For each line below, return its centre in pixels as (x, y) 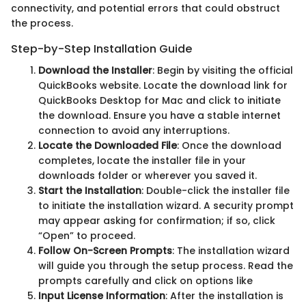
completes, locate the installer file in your (142, 160)
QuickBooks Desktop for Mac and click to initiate (159, 100)
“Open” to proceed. (87, 235)
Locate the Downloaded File (108, 145)
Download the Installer (95, 70)
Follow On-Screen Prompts (105, 250)
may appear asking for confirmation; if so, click (157, 220)
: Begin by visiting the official (223, 70)
